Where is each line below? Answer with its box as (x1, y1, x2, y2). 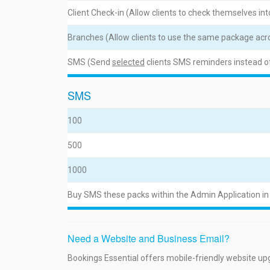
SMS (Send (67, 57, 112, 67)
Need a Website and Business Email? (67, 231, 230, 245)
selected (112, 57, 145, 67)
